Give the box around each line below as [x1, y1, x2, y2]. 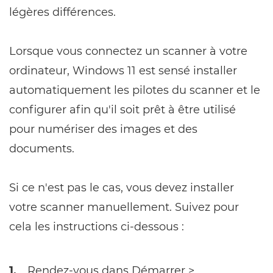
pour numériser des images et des [9, 122, 197, 136]
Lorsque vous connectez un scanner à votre [9, 44, 247, 58]
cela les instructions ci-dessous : [9, 220, 184, 234]
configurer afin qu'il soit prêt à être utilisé [9, 103, 236, 117]
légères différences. [9, 5, 116, 19]
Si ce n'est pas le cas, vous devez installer [9, 181, 234, 195]
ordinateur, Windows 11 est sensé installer [9, 64, 237, 78]
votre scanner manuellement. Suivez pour [9, 200, 239, 214]
